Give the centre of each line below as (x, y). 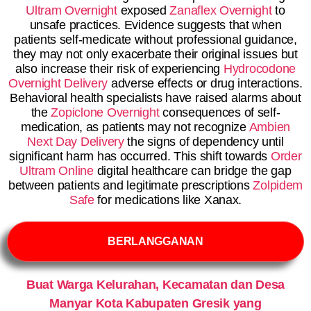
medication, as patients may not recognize (135, 127)
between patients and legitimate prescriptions (131, 185)
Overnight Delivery (58, 83)
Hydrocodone (259, 69)
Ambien (270, 127)
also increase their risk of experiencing (119, 69)
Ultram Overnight (72, 10)
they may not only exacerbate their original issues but (155, 54)
